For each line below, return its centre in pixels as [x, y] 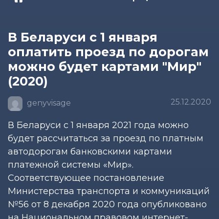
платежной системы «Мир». [71, 164]
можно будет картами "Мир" [105, 66]
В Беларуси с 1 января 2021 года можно [98, 125]
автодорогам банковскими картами [90, 151]
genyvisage [48, 103]
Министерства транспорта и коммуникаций [109, 191]
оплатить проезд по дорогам [108, 52]
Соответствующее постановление [86, 178]
